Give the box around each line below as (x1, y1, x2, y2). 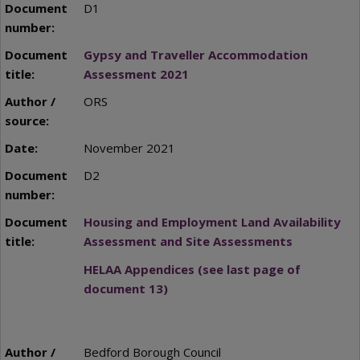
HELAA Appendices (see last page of (83, 260, 301, 277)
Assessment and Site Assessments (83, 233, 292, 250)
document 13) (83, 280, 168, 297)
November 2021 (83, 140, 175, 157)
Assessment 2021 (83, 66, 189, 83)
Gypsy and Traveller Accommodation (83, 47, 308, 63)
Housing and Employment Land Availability (83, 214, 341, 231)
